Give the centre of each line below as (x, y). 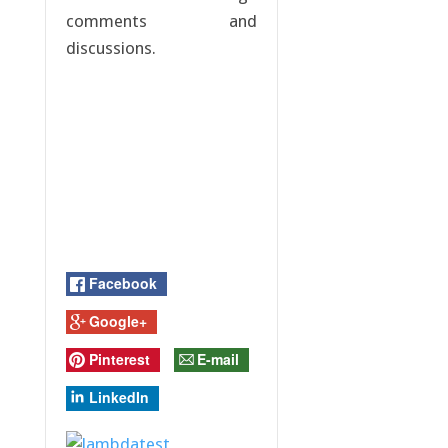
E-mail (217, 358)
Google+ (117, 320)
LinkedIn (118, 397)
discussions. (110, 48)
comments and (161, 21)
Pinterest (119, 358)
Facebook (122, 282)
